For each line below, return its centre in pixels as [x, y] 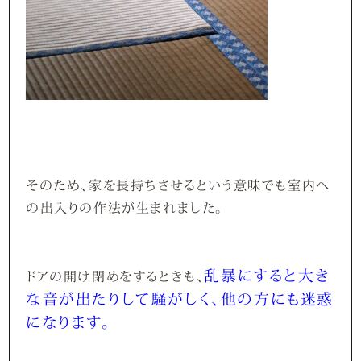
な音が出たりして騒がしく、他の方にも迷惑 [180, 299]
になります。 [68, 322]
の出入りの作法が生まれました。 [125, 207]
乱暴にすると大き [268, 275]
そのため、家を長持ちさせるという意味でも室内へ [178, 185]
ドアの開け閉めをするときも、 [115, 276]
